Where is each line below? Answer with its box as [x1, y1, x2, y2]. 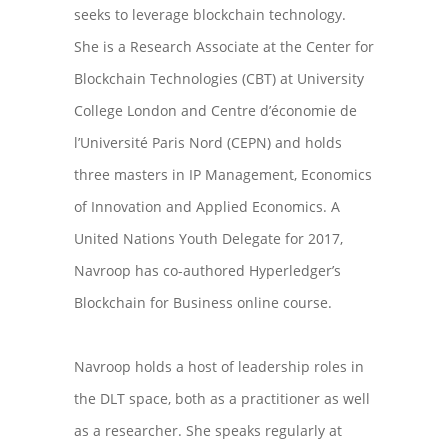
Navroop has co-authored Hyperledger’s [74, 261, 341, 281]
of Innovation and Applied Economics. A [74, 197, 340, 217]
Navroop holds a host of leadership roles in [74, 357, 364, 377]
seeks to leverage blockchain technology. [74, 5, 346, 25]
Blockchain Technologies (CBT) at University [74, 69, 364, 89]
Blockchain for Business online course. [74, 293, 332, 313]
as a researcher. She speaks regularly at [74, 421, 342, 441]
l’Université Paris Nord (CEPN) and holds [74, 133, 342, 153]
